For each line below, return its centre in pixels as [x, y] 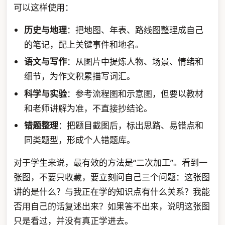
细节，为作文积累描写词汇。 [80, 76]
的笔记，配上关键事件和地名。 [84, 44]
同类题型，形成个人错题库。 [80, 140]
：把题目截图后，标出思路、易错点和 [131, 126]
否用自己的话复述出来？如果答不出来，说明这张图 [111, 206]
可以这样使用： [43, 7]
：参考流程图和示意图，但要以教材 [135, 93]
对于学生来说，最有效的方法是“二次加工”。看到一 [110, 163]
